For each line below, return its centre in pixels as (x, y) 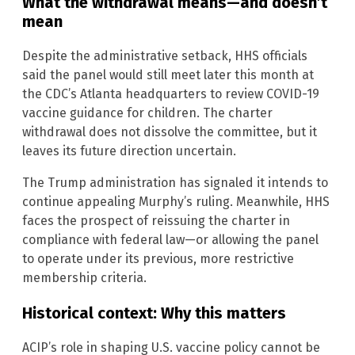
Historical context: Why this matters (154, 313)
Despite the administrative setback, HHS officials (165, 56)
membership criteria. (84, 278)
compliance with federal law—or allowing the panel (170, 240)
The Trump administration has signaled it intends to (175, 183)
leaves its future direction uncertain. (129, 151)
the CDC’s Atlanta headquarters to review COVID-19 (171, 94)
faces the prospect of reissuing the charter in (156, 221)
